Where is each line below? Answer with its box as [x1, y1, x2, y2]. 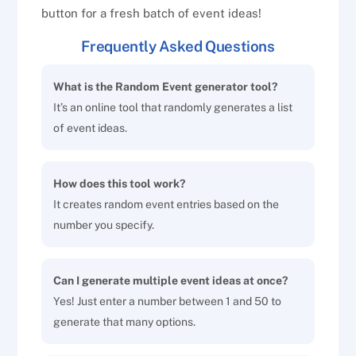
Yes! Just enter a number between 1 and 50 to [53, 294, 282, 308]
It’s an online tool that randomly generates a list [53, 100, 293, 114]
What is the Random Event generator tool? [53, 79, 278, 93]
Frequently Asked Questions [81, 37, 275, 56]
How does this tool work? [53, 176, 186, 190]
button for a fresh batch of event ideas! [41, 6, 262, 21]
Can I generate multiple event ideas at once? [53, 273, 288, 287]
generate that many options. [53, 315, 196, 328]
